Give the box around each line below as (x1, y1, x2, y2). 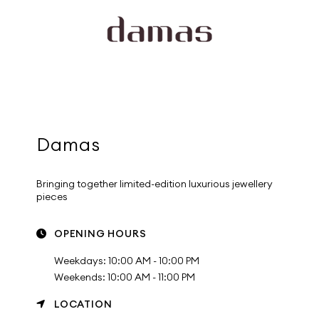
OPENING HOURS (54, 227, 147, 240)
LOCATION (54, 298, 113, 310)
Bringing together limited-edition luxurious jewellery (36, 177, 273, 190)
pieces (36, 190, 68, 203)
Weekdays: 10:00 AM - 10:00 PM (54, 254, 200, 267)
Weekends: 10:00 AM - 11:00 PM (54, 271, 196, 283)
